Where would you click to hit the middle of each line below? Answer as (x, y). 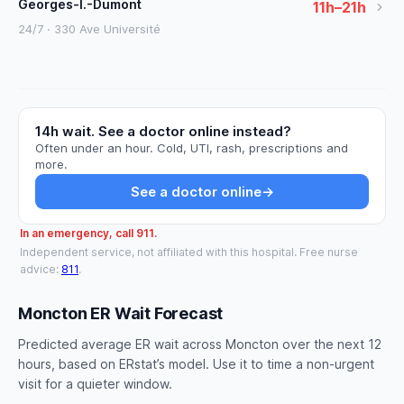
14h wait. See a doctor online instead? (163, 131)
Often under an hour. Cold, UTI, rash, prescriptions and (192, 148)
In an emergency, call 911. (88, 233)
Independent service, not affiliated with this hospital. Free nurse (189, 252)
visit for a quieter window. (95, 384)
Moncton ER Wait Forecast (121, 313)
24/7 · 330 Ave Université (89, 29)
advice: (41, 269)
